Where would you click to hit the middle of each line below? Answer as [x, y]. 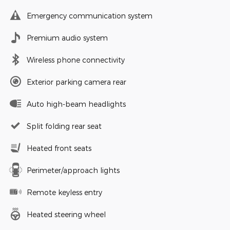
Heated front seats [59, 148]
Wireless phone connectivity [76, 60]
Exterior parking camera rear [76, 82]
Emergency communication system [90, 15]
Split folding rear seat [64, 126]
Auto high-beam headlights [76, 104]
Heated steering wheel [66, 214]
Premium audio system [67, 37]
